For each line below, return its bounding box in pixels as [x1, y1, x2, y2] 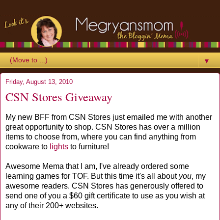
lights [50, 142, 68, 151]
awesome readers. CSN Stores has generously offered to [5, 182, 203, 191]
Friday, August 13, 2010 [5, 78, 73, 86]
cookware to [5, 142, 50, 151]
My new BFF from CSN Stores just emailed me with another [5, 113, 212, 122]
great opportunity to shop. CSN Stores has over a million [5, 123, 200, 132]
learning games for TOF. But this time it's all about [5, 172, 179, 181]
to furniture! [68, 142, 109, 151]
